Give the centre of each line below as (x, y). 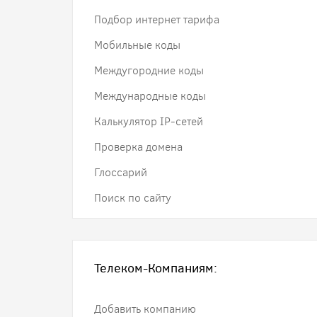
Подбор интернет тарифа (157, 19)
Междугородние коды (149, 70)
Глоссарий (121, 172)
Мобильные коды (137, 45)
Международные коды (150, 96)
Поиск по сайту (133, 198)
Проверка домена (138, 147)
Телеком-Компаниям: (156, 268)
